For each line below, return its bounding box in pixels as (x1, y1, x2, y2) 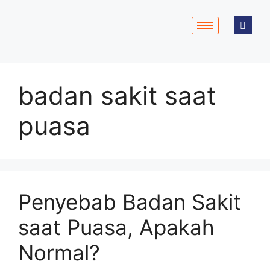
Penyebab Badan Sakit (18, 189, 241, 215)
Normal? (18, 240, 100, 265)
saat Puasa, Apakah (18, 215, 215, 240)
